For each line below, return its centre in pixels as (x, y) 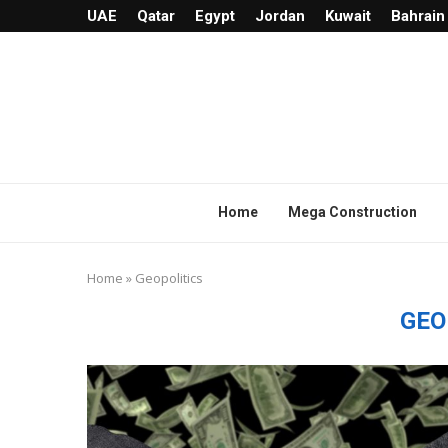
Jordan (280, 16)
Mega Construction (352, 211)
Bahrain (418, 16)
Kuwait (348, 16)
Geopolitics (169, 277)
